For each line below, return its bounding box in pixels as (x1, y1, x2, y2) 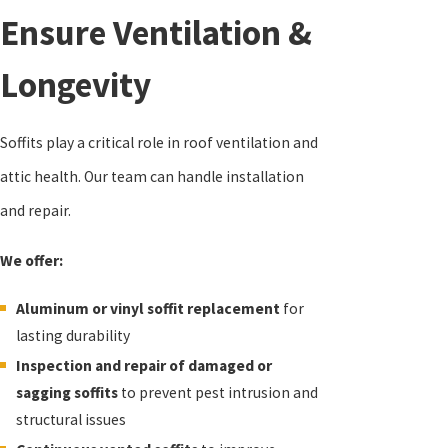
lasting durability (15, 326, 130, 346)
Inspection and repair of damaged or (15, 356, 272, 376)
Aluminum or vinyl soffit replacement (15, 299, 280, 319)
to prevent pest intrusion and (117, 383, 318, 403)
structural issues (15, 410, 126, 430)
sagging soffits (15, 383, 118, 403)
